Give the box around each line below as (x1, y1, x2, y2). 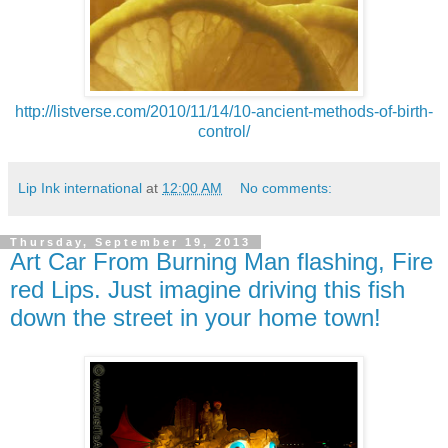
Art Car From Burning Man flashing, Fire (10, 248, 433, 275)
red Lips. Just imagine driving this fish (10, 276, 405, 303)
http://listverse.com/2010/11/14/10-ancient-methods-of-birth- (15, 103, 433, 120)
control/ (198, 123, 250, 140)
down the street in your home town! (10, 304, 381, 331)
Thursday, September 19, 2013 (10, 236, 251, 248)
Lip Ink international (18, 180, 142, 196)
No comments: (240, 180, 333, 196)
